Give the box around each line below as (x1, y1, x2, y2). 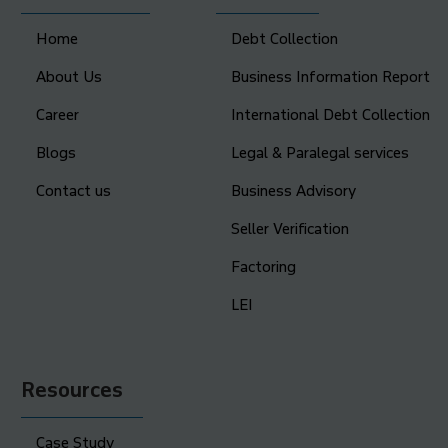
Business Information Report (231, 67, 431, 86)
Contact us (35, 181, 111, 200)
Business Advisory (231, 181, 357, 200)
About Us (35, 67, 102, 86)
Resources (20, 377, 123, 402)
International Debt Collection (231, 105, 431, 124)
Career (35, 105, 79, 124)
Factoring (231, 257, 297, 276)
